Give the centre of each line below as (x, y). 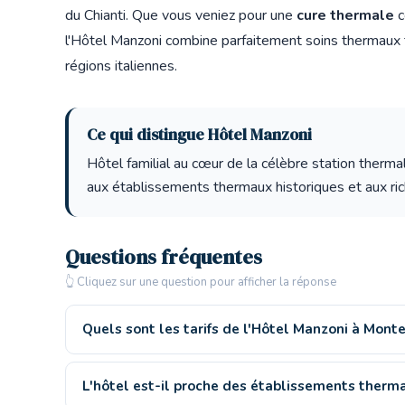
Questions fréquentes (164, 257)
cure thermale (345, 15)
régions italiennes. (121, 66)
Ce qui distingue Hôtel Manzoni (199, 134)
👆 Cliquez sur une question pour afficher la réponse (201, 282)
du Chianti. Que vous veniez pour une (181, 15)
